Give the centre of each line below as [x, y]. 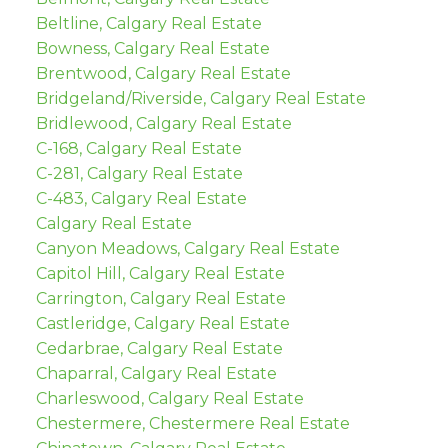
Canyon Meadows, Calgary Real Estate [187, 249]
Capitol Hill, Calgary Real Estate [160, 274]
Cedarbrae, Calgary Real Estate [159, 349]
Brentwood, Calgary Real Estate [163, 74]
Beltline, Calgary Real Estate [148, 24]
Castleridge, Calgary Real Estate [162, 324]
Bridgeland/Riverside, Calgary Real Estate [200, 99]
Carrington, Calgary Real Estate [160, 299]
